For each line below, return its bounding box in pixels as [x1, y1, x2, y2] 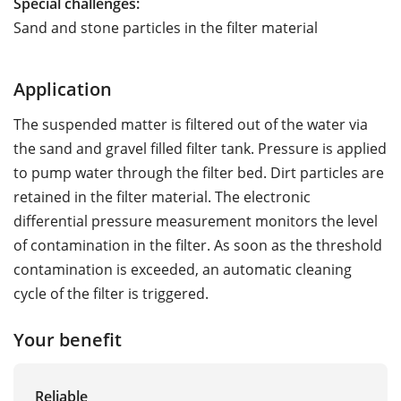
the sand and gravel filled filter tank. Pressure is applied [13, 138, 387, 158]
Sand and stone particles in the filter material [13, 17, 318, 38]
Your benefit [13, 326, 122, 352]
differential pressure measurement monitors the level [13, 210, 378, 231]
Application [13, 75, 112, 101]
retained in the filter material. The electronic [13, 186, 311, 207]
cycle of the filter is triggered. [13, 283, 209, 303]
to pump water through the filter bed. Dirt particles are [13, 162, 384, 183]
